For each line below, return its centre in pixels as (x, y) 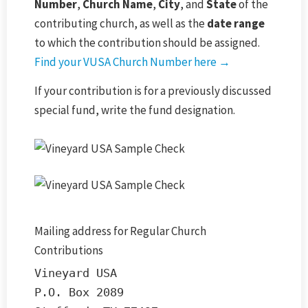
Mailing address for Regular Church (120, 231)
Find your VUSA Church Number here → (133, 62)
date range (236, 23)
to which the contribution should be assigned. (147, 42)
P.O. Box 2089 (79, 292)
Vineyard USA (76, 273)
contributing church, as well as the (121, 23)
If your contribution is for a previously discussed (153, 90)
